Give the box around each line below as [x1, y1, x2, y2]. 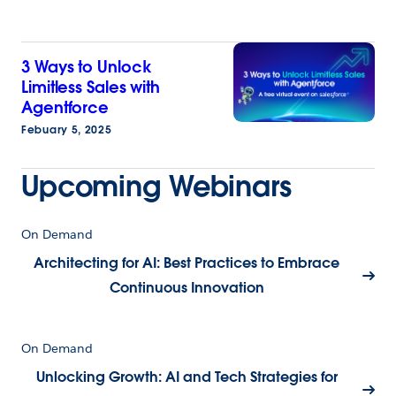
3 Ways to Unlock [21, 57, 151, 78]
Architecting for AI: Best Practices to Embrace [34, 254, 339, 273]
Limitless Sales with [21, 77, 160, 98]
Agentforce [21, 97, 110, 118]
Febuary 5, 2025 [21, 123, 112, 137]
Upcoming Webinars [21, 168, 292, 205]
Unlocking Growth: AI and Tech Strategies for [35, 368, 338, 387]
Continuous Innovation [109, 278, 264, 298]
